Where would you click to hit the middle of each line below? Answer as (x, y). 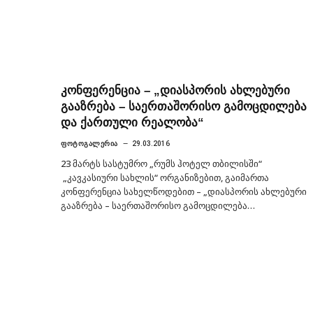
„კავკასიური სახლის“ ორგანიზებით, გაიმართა (165, 177)
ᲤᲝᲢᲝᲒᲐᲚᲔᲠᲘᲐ (89, 143)
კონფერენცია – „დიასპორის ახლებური (175, 90)
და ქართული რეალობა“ (132, 122)
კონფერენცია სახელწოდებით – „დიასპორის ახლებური (184, 191)
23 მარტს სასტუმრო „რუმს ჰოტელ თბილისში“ (161, 163)
